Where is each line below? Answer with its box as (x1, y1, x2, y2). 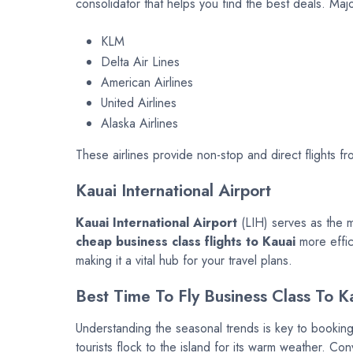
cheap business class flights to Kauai (76, 232, 295, 251)
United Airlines (101, 94, 176, 113)
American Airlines (101, 73, 193, 92)
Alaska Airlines (101, 114, 178, 133)
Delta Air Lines (101, 53, 180, 72)
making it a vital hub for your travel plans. (76, 251, 292, 270)
